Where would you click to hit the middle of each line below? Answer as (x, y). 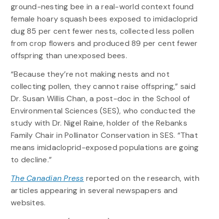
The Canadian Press (47, 178)
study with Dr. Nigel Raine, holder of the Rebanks (99, 123)
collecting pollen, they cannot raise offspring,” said (103, 87)
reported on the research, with (142, 178)
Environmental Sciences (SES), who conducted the (103, 111)
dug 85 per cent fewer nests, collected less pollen (102, 31)
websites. (28, 203)
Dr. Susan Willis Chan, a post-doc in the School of (100, 99)
